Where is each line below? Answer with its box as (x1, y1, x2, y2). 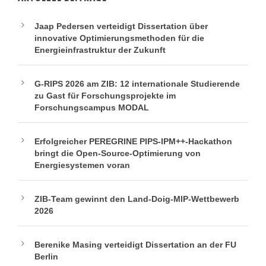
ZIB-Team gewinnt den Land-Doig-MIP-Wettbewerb (34, 194, 239, 204)
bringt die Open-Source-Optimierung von (34, 148, 201, 159)
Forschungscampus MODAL (34, 103, 149, 113)
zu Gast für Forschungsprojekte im (34, 91, 176, 101)
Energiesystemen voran (34, 160, 130, 170)
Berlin (34, 252, 58, 262)
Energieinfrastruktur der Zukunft (34, 45, 166, 55)
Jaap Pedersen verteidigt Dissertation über (34, 21, 208, 31)
